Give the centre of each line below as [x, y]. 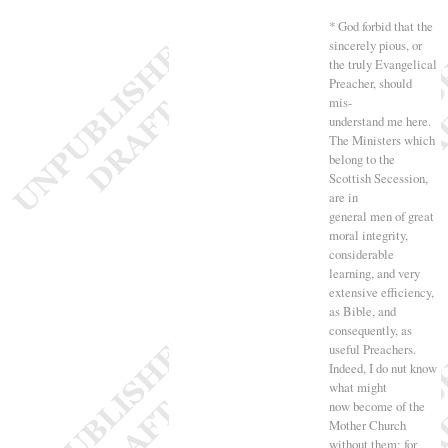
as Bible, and [362, 310]
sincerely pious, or [375, 44]
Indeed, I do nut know [382, 367]
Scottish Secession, [378, 177]
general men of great [381, 215]
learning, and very [374, 272]
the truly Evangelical [382, 63]
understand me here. [379, 120]
